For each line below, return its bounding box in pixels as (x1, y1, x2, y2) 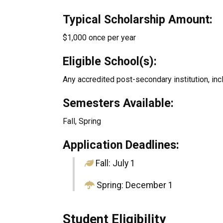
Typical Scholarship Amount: (63, 12, 216, 26)
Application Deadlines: (63, 138, 179, 152)
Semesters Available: (63, 96, 177, 110)
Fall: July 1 (93, 158, 135, 168)
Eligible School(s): (63, 54, 160, 68)
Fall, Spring (63, 116, 101, 126)
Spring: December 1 (94, 180, 173, 190)
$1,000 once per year (63, 33, 136, 42)
